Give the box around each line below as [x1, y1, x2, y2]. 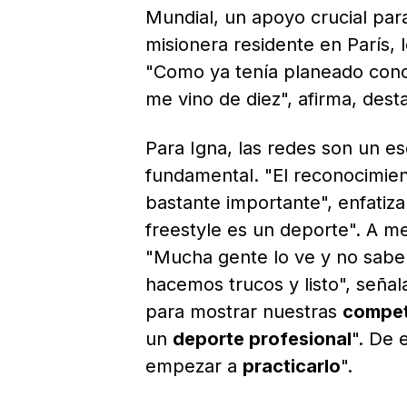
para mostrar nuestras [145, 300, 342, 323]
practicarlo [243, 354, 341, 377]
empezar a [145, 354, 243, 377]
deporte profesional [173, 327, 352, 350]
